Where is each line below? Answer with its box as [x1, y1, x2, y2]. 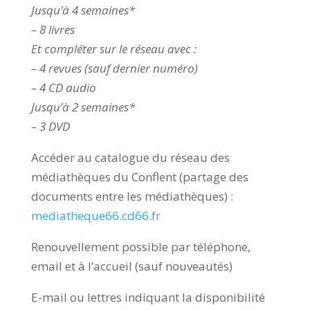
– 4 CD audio [30, 79, 96, 95]
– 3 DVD [30, 118, 70, 134]
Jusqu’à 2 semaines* [30, 98, 135, 115]
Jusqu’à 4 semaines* [30, 1, 135, 18]
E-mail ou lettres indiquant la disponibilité [30, 289, 265, 305]
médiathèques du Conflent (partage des [30, 168, 248, 185]
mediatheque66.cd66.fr [30, 207, 161, 224]
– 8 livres [30, 21, 75, 37]
